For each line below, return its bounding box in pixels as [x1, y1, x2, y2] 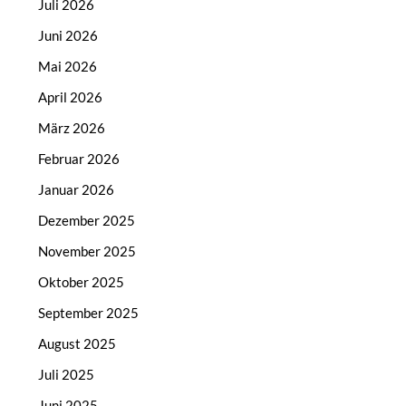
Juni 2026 [38, 27, 99, 44]
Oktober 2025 [38, 274, 125, 291]
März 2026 [38, 120, 106, 137]
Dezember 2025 [38, 212, 136, 229]
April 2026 [38, 89, 103, 106]
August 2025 [38, 335, 117, 353]
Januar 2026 [38, 181, 115, 198]
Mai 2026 [38, 58, 98, 75]
